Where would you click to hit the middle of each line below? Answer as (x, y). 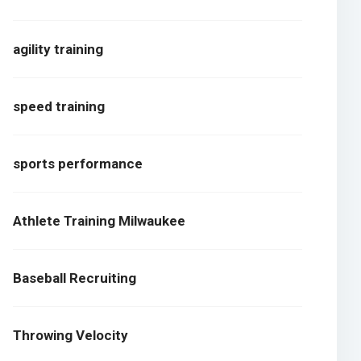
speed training (59, 107)
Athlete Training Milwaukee (100, 221)
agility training (58, 50)
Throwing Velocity (71, 336)
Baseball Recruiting (75, 278)
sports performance (78, 164)
